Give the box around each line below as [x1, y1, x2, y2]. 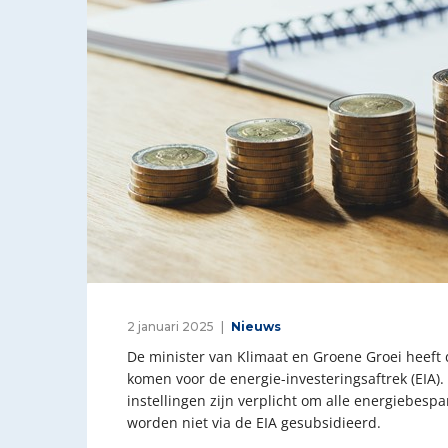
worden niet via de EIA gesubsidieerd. [127, 412, 381, 432]
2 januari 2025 [127, 318, 214, 334]
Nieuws [231, 318, 281, 334]
